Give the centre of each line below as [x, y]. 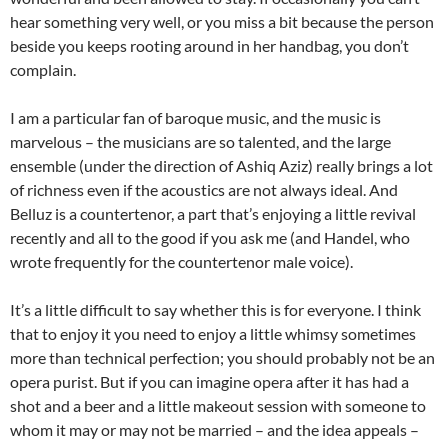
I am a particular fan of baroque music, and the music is [195, 117]
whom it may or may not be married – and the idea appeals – [214, 429]
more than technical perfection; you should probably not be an [222, 357]
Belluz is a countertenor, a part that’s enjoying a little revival [213, 213]
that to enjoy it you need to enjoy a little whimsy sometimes [213, 333]
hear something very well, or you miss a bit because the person [222, 21]
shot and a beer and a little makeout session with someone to [218, 405]
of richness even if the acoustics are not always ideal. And [204, 189]
